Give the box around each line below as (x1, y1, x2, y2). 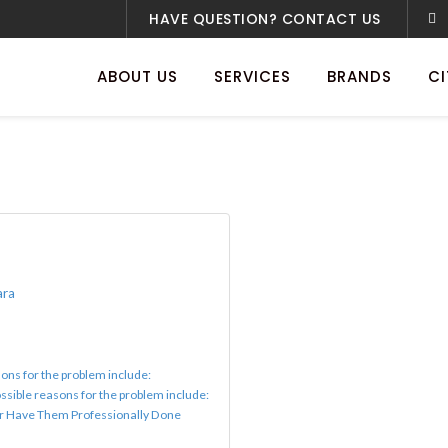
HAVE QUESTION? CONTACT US (149, 9, 381, 29)
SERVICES (214, 66, 291, 87)
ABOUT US (97, 66, 178, 87)
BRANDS (327, 66, 392, 87)
